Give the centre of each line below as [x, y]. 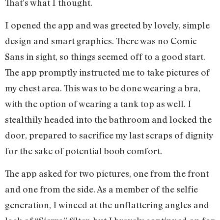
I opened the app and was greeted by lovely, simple [107, 25]
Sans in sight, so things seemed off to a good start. [105, 56]
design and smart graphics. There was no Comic [101, 41]
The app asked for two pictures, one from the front [107, 174]
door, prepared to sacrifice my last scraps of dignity [109, 135]
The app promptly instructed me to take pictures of [107, 72]
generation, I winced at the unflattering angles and [107, 205]
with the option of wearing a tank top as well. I [98, 103]
